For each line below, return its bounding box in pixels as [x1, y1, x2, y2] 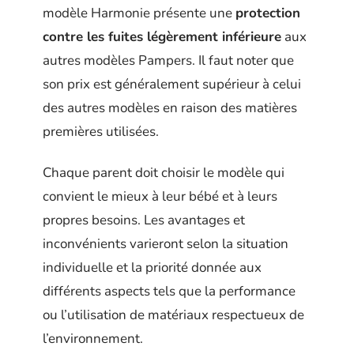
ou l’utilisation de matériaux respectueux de [43, 306, 304, 325]
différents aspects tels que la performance [43, 282, 296, 301]
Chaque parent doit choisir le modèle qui [43, 164, 284, 183]
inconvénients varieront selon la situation [43, 235, 288, 254]
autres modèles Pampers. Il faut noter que [43, 51, 294, 70]
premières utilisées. [43, 122, 159, 141]
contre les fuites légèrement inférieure [43, 27, 281, 46]
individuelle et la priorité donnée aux [43, 258, 262, 277]
